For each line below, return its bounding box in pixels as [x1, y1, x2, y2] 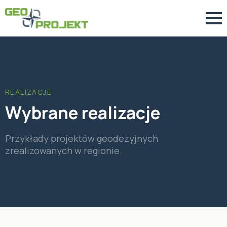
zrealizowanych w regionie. [5, 144, 122, 157]
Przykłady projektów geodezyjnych [5, 132, 158, 144]
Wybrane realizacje [5, 101, 160, 124]
